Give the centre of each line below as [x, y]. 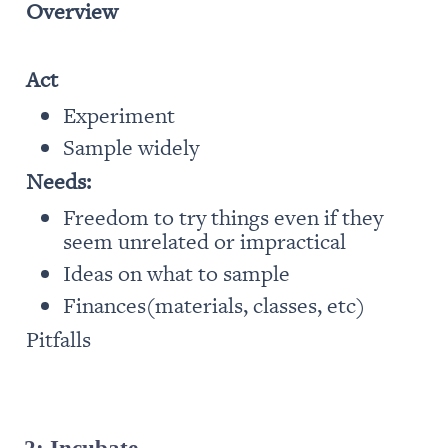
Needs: [58, 180]
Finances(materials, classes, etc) [213, 304]
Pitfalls [58, 338]
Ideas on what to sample [176, 272]
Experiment [118, 114]
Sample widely [130, 146]
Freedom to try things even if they [222, 216]
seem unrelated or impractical [204, 240]
